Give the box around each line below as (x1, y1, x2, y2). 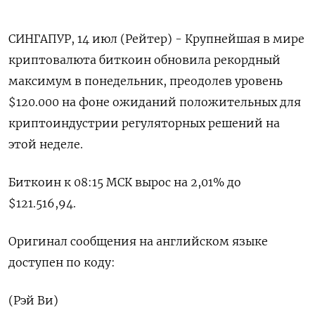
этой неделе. (8, 137, 83, 152)
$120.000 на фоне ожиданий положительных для (8, 95, 301, 110)
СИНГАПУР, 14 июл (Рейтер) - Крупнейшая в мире (8, 32, 304, 46)
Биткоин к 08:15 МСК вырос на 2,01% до (8, 175, 241, 190)
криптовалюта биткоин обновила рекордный (8, 53, 281, 67)
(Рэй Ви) (8, 293, 58, 308)
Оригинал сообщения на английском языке (8, 234, 268, 249)
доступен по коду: (8, 255, 115, 270)
